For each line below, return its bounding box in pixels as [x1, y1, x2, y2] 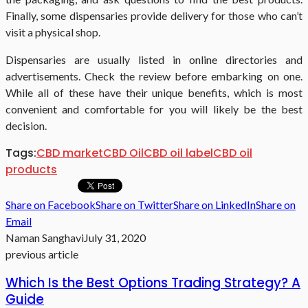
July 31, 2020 [84, 230, 146, 244]
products [5, 161, 57, 177]
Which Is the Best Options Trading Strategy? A [5, 274, 300, 293]
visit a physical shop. [5, 25, 100, 38]
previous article [5, 247, 78, 261]
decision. [5, 118, 47, 132]
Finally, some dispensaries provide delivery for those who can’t [5, 8, 302, 22]
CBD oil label [144, 144, 213, 161]
